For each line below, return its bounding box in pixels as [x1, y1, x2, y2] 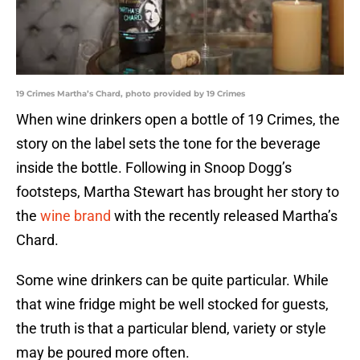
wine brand [40, 207, 111, 225]
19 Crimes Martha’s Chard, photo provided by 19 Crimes [16, 88, 245, 100]
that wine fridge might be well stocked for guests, [16, 296, 329, 313]
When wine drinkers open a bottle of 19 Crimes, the [16, 111, 340, 129]
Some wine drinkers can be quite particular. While [16, 272, 329, 289]
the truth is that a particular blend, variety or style [16, 320, 326, 337]
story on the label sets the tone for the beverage [16, 135, 321, 153]
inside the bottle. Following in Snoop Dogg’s [16, 159, 292, 177]
